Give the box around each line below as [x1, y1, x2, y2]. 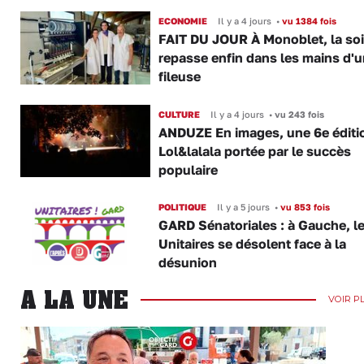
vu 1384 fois [279, 15, 336, 27]
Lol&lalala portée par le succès [158, 142, 351, 159]
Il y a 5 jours [216, 201, 270, 212]
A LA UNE [20, 285, 128, 314]
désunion [158, 253, 217, 271]
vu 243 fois [271, 108, 324, 119]
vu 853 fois [277, 201, 330, 212]
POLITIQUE [158, 201, 206, 212]
